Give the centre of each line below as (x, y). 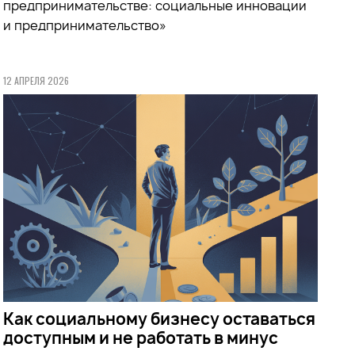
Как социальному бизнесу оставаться (160, 319)
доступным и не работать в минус (141, 338)
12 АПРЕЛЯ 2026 (36, 80)
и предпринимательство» (85, 25)
